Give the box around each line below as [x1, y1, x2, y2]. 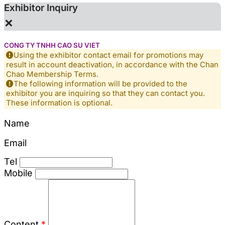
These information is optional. [6, 98, 113, 108]
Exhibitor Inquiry [4, 2, 78, 14]
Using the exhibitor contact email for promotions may [14, 50, 203, 60]
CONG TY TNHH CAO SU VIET [4, 41, 100, 49]
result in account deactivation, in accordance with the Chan [6, 60, 218, 70]
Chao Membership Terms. [6, 69, 98, 79]
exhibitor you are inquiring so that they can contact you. [6, 88, 205, 98]
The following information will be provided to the [14, 79, 187, 89]
